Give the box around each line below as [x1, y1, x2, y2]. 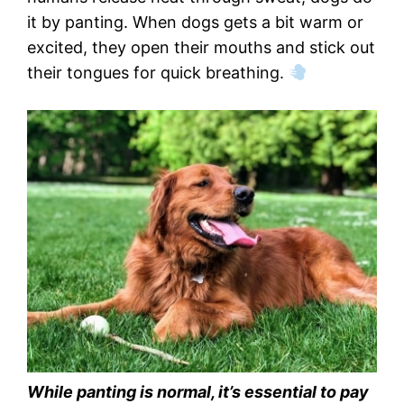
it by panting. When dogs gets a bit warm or [27, 13, 363, 32]
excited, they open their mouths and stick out [27, 38, 375, 58]
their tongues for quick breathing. [27, 63, 289, 83]
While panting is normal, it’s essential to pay [27, 382, 369, 402]
